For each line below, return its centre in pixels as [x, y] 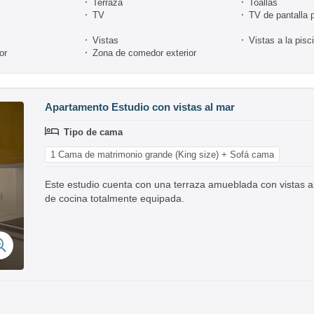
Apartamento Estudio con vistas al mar [140, 107]
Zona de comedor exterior [144, 53]
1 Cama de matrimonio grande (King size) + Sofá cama [162, 154]
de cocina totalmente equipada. [115, 198]
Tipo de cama [93, 132]
